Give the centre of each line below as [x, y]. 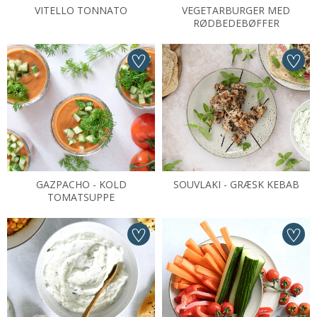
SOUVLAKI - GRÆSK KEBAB [236, 184]
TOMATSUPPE [81, 197]
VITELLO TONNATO [81, 10]
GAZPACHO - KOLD [81, 184]
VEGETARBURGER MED [236, 10]
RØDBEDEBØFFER [236, 23]
